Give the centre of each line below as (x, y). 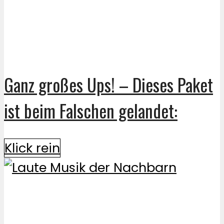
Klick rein (32, 148)
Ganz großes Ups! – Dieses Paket (108, 85)
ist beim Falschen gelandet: (91, 111)
